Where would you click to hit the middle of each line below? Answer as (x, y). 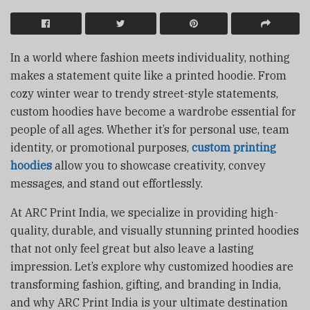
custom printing (234, 147)
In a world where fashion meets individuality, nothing (150, 57)
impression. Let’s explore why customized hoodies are (152, 266)
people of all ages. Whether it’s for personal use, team (150, 129)
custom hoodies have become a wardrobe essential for (153, 111)
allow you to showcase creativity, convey (159, 165)
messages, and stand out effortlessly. (107, 183)
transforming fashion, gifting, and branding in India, (146, 284)
